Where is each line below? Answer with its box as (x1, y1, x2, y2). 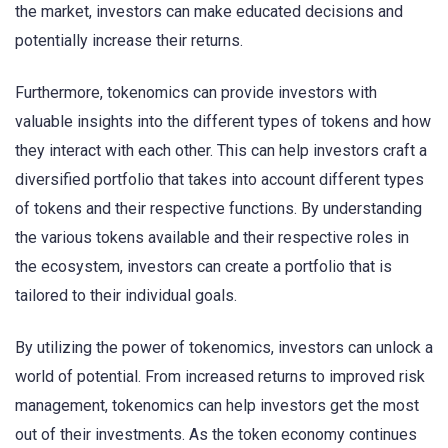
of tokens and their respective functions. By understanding (15, 199, 422, 219)
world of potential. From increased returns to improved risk (15, 367, 425, 387)
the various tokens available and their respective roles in (15, 228, 409, 248)
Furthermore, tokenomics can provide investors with (15, 83, 377, 103)
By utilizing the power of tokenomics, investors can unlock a (15, 338, 433, 358)
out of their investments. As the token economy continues (15, 425, 417, 445)
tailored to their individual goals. (15, 286, 237, 306)
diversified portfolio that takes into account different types (15, 170, 424, 190)
